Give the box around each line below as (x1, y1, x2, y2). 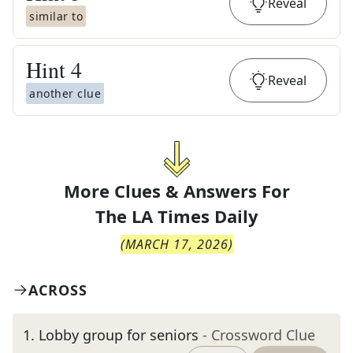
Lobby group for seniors (39, 325, 199, 344)
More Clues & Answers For (63, 179, 290, 203)
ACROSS (28, 281, 87, 299)
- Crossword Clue (203, 325, 315, 344)
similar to (29, 9, 83, 24)
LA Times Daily (131, 204, 258, 228)
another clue (29, 86, 101, 101)
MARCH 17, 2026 (124, 236, 229, 253)
